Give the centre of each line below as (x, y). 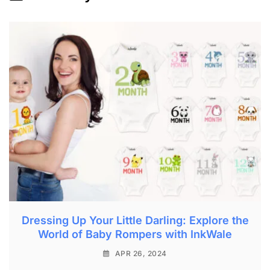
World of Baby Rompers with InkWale (135, 234)
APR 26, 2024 (141, 254)
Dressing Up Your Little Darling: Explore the (135, 221)
